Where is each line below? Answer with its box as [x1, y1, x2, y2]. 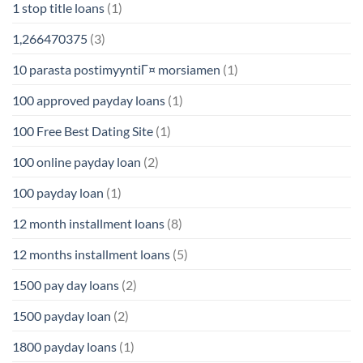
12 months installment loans [12, 246, 170, 262]
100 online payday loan [12, 153, 141, 169]
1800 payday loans [12, 338, 117, 354]
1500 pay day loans [12, 276, 119, 293]
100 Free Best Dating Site [12, 122, 153, 139]
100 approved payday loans [12, 92, 165, 108]
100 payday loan [12, 184, 104, 200]
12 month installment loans [12, 215, 164, 231]
